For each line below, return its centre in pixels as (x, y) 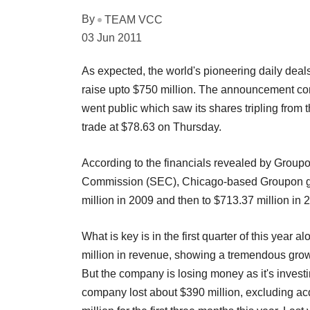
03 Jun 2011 (112, 37)
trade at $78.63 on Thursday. (152, 127)
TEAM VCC (134, 19)
